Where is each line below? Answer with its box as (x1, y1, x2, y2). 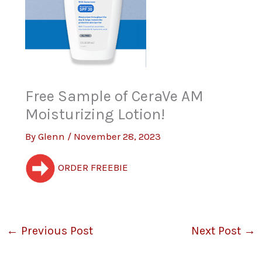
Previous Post (18, 223, 94, 237)
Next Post (191, 223, 244, 237)
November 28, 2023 (74, 130, 161, 143)
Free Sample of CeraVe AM (25, 87, 204, 106)
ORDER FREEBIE (56, 161, 129, 174)
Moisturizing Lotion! (25, 105, 166, 124)
